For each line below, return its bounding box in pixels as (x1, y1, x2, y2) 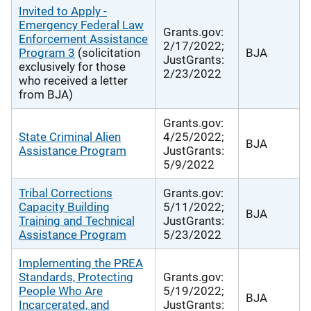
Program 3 (19, 45, 75, 60)
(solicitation (75, 45, 140, 60)
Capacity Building (19, 199, 110, 214)
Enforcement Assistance (19, 31, 148, 46)
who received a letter (19, 73, 128, 87)
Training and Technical (19, 213, 135, 228)
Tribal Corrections (19, 185, 112, 200)
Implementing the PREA (19, 255, 143, 270)
